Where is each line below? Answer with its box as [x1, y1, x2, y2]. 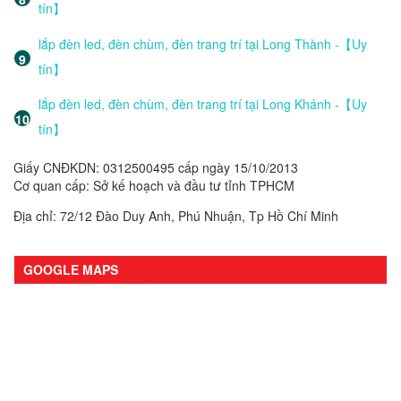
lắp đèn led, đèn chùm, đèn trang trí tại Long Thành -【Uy [38, 34, 367, 53]
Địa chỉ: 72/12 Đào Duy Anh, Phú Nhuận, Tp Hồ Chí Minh [13, 207, 338, 226]
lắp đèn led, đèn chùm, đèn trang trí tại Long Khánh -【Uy [38, 94, 367, 113]
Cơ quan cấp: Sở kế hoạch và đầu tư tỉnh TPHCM [13, 176, 294, 195]
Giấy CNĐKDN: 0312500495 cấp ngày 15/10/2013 [13, 158, 298, 177]
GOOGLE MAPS [23, 260, 118, 279]
